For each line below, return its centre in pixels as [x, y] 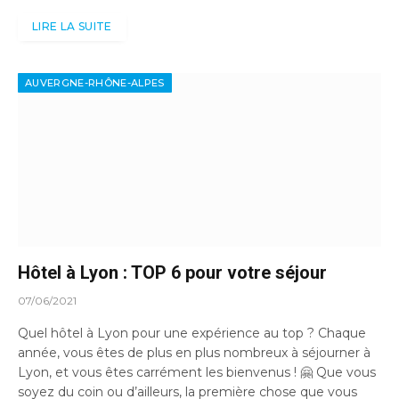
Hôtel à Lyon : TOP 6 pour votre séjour [172, 273]
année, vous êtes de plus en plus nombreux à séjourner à [194, 353]
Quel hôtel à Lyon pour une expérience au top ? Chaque [192, 334]
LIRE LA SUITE [72, 27]
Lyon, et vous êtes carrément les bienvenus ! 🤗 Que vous [197, 373]
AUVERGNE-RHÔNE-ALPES [95, 83]
